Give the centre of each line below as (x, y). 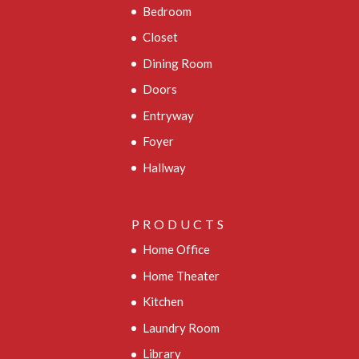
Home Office (177, 250)
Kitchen (163, 302)
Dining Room (178, 63)
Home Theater (182, 275)
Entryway (169, 115)
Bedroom (167, 11)
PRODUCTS (179, 224)
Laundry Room (182, 327)
